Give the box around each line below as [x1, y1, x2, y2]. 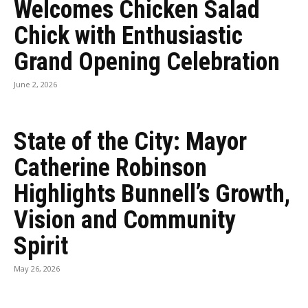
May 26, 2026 [14, 263, 60, 274]
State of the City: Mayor [14, 127, 247, 156]
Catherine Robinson [14, 153, 207, 182]
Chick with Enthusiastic [14, 21, 243, 50]
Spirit [14, 232, 68, 261]
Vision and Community [14, 206, 236, 234]
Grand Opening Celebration [14, 47, 280, 76]
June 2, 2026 [14, 79, 57, 89]
